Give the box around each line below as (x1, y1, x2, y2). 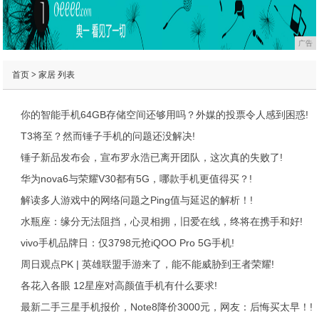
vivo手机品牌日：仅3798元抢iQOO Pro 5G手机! (20, 236, 234, 249)
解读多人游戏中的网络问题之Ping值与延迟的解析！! (20, 194, 253, 206)
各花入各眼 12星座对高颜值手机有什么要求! (20, 279, 217, 291)
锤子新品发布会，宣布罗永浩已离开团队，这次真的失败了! (20, 151, 283, 163)
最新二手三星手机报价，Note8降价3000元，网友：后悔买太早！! (20, 300, 313, 313)
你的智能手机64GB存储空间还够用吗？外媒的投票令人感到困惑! (20, 108, 308, 120)
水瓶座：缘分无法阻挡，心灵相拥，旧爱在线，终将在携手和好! (20, 215, 303, 227)
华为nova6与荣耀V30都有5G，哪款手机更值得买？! (20, 172, 252, 184)
